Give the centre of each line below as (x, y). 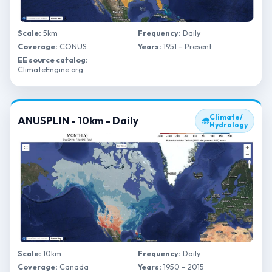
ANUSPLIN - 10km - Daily (78, 121)
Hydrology (229, 125)
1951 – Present (187, 46)
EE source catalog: (53, 59)
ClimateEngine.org (50, 69)
